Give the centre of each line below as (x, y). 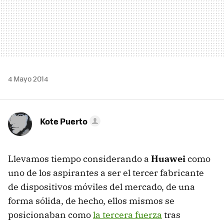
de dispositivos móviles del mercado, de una (101, 186)
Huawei (168, 158)
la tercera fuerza (127, 214)
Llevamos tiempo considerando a (79, 158)
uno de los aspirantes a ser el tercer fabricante (106, 172)
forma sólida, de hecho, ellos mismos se (91, 200)
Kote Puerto (64, 121)
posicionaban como (50, 214)
